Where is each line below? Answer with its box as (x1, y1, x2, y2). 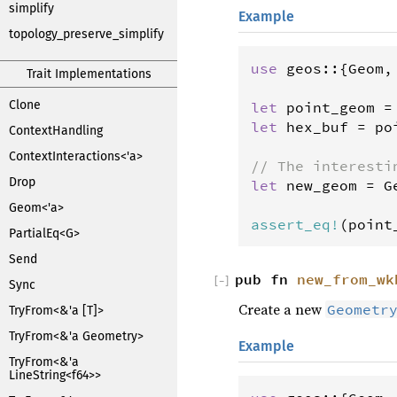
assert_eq (251, 214, 331, 233)
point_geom (286, 97, 375, 116)
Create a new (238, 299, 325, 319)
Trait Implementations (26, 66, 152, 82)
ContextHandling (9, 123, 103, 138)
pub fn (235, 269, 297, 288)
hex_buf (286, 117, 348, 136)
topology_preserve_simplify (9, 27, 164, 42)
